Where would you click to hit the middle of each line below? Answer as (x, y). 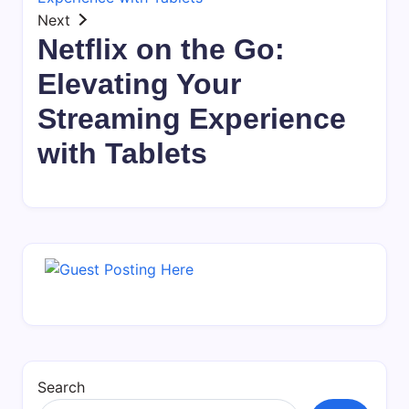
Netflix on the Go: (161, 49)
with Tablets (122, 153)
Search (61, 388)
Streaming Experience (192, 118)
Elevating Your (139, 84)
